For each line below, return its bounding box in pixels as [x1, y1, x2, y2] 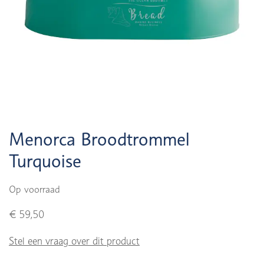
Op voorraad [9, 184, 60, 195]
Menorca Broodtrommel [9, 128, 190, 150]
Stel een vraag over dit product [9, 235, 140, 247]
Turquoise [9, 150, 81, 171]
